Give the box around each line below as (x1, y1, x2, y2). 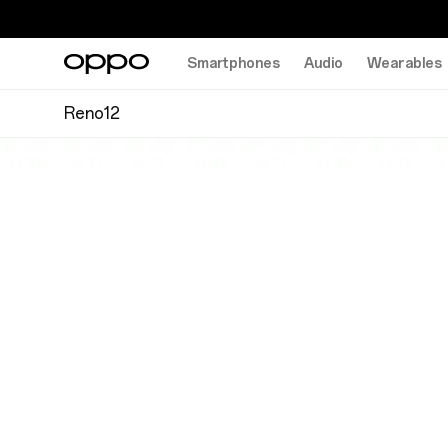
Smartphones (187, 54, 280, 72)
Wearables (367, 54, 442, 72)
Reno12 (64, 103, 120, 123)
